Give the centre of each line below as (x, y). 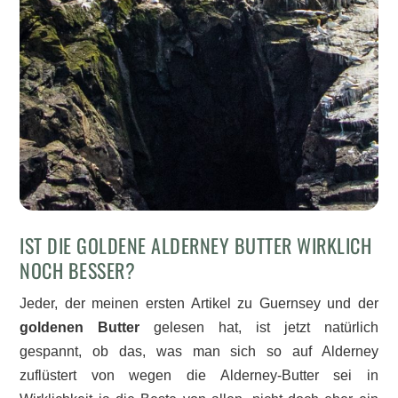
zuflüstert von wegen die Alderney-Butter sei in (199, 376)
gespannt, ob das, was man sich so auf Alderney (199, 352)
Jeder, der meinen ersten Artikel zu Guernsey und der (199, 304)
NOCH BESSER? (78, 271)
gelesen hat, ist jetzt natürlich (259, 328)
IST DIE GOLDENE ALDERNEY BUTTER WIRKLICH (196, 246)
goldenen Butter (80, 328)
